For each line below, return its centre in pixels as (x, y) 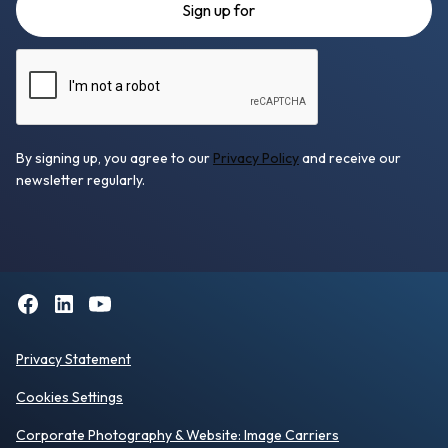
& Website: (208, 435)
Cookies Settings (69, 397)
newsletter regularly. (80, 180)
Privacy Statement (73, 359)
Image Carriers (291, 435)
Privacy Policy (256, 158)
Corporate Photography (94, 435)
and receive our (350, 158)
